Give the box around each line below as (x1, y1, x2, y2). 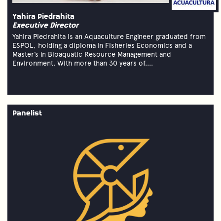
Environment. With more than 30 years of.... (12, 58, 153, 68)
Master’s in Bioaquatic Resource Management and (12, 49, 171, 59)
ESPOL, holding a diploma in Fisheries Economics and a (12, 40, 192, 50)
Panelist (12, 110, 42, 117)
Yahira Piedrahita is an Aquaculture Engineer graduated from (12, 32, 206, 41)
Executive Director (12, 22, 78, 30)
